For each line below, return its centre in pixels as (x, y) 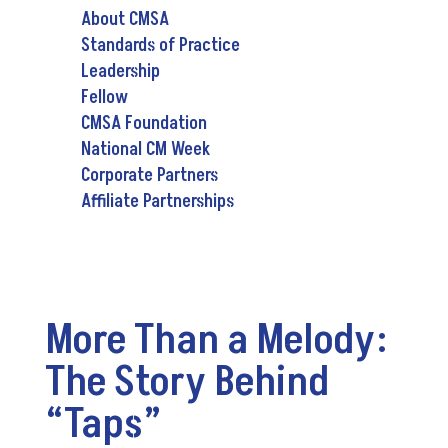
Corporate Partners (149, 175)
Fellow (104, 97)
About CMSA (124, 19)
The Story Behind (186, 381)
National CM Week (145, 149)
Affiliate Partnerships (157, 201)
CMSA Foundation (143, 123)
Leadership (120, 71)
